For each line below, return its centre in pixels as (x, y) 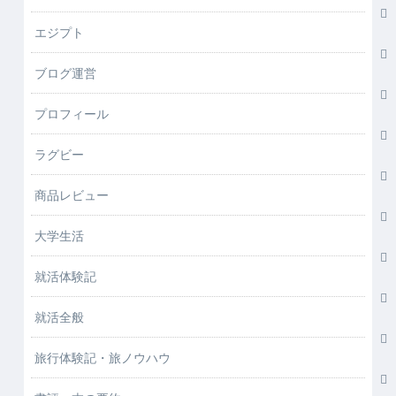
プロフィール (72, 113)
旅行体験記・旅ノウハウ (103, 357)
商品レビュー (72, 194)
